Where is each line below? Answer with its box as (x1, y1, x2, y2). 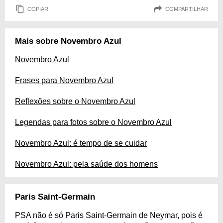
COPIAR (27, 5, 48, 12)
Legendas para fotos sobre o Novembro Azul (15, 118, 172, 126)
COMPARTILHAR (165, 5, 208, 12)
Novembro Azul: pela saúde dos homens (15, 160, 158, 168)
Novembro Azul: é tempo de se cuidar (15, 139, 147, 147)
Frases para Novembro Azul (15, 76, 113, 85)
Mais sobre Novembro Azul (15, 36, 121, 46)
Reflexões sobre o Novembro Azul (15, 97, 135, 106)
